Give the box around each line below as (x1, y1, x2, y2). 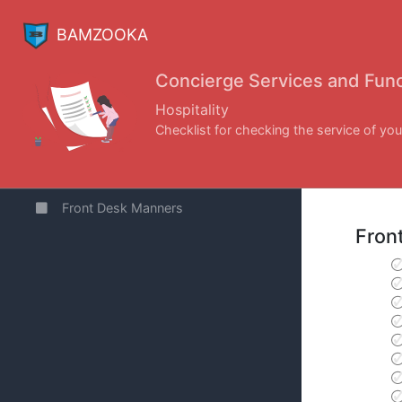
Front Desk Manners (62, 199, 183, 215)
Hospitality (155, 100, 229, 119)
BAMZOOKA (57, 25, 148, 45)
